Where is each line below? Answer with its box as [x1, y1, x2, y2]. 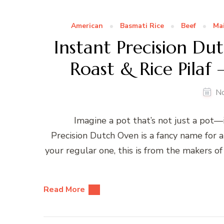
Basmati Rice [120, 21, 164, 31]
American [71, 21, 103, 31]
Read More [43, 184, 85, 195]
